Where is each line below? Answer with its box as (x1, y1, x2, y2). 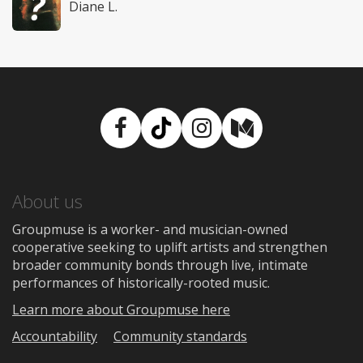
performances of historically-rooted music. (12, 274, 270, 293)
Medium (241, 127, 331, 159)
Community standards (113, 327, 247, 346)
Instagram (200, 127, 308, 159)
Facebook (119, 127, 223, 159)
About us (12, 189, 83, 214)
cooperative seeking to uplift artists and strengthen (12, 238, 327, 257)
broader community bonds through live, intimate (12, 256, 308, 275)
